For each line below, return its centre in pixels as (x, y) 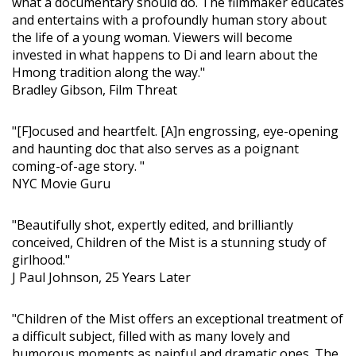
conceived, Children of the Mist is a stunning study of (169, 242)
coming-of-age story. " (78, 166)
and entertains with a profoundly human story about (169, 19)
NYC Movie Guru (61, 183)
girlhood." (41, 259)
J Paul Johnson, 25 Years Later (101, 277)
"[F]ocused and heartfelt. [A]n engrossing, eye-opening (175, 131)
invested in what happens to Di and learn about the (165, 54)
